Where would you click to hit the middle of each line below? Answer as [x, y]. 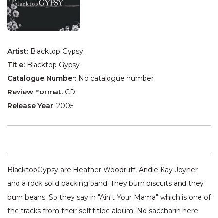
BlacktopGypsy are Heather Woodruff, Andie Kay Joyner [102, 170]
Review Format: [36, 92]
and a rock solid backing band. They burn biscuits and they [106, 184]
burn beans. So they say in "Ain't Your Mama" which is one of [109, 197]
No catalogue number [116, 79]
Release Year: [32, 106]
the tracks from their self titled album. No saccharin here [103, 211]
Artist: [19, 51]
